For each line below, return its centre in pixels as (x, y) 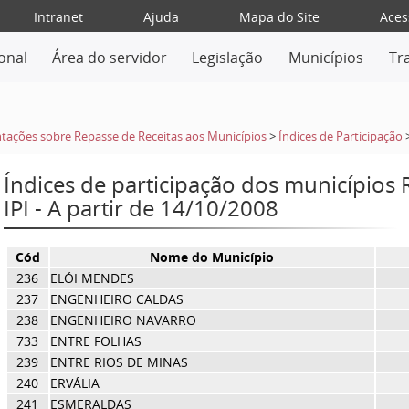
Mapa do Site (279, 17)
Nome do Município (212, 257)
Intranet (58, 17)
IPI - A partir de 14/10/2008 (141, 208)
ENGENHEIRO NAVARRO (123, 320)
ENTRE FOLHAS (95, 341)
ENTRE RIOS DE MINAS (119, 362)
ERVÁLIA (74, 383)
